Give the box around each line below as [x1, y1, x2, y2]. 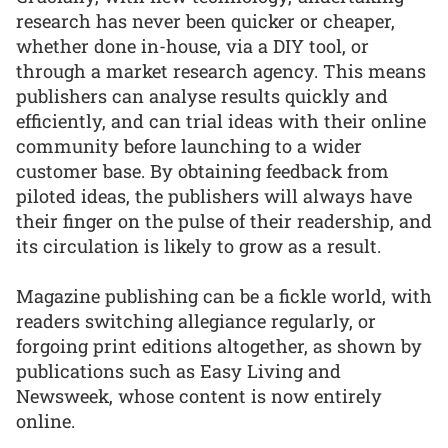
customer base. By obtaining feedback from [16, 158, 389, 183]
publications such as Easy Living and [16, 359, 341, 384]
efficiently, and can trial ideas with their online [16, 108, 426, 133]
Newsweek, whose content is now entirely [16, 384, 382, 409]
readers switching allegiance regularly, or [16, 309, 376, 334]
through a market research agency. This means [16, 58, 426, 83]
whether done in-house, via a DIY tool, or [16, 33, 369, 58]
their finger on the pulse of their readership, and [16, 208, 432, 233]
